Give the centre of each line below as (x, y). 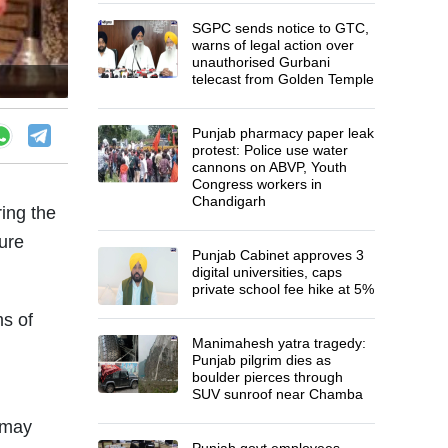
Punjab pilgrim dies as (262, 359)
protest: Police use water (270, 149)
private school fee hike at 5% (283, 288)
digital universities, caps (267, 271)
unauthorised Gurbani (261, 61)
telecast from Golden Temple (283, 78)
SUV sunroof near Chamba (278, 393)
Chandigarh (229, 200)
